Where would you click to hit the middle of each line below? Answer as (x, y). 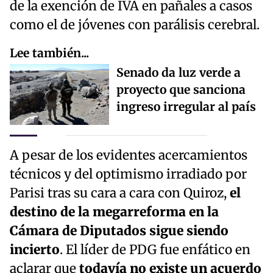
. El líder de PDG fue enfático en (155, 250)
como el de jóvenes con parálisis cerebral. (135, 25)
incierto (35, 250)
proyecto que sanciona (181, 89)
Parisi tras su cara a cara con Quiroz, (120, 193)
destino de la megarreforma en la (114, 212)
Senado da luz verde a (179, 72)
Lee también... (49, 53)
